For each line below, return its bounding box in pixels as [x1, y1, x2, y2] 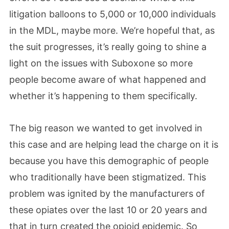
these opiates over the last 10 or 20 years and [9, 204, 207, 215]
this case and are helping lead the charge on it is [9, 139, 218, 150]
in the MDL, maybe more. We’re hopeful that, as [9, 25, 215, 36]
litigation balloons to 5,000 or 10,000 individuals [9, 8, 216, 19]
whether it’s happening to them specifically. [9, 90, 197, 101]
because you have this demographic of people [9, 155, 209, 166]
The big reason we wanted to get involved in [9, 123, 202, 133]
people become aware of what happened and [9, 74, 206, 85]
